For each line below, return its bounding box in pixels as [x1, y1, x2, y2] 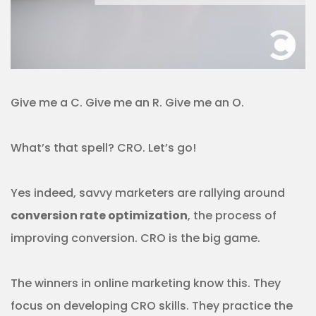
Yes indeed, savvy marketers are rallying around [11, 185, 285, 202]
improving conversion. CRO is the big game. [11, 230, 260, 247]
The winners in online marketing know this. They [11, 275, 281, 292]
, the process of [188, 207, 276, 224]
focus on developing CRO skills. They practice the [11, 298, 293, 315]
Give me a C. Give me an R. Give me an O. [11, 95, 244, 111]
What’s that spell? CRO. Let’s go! [11, 140, 196, 157]
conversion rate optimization [11, 207, 188, 224]
